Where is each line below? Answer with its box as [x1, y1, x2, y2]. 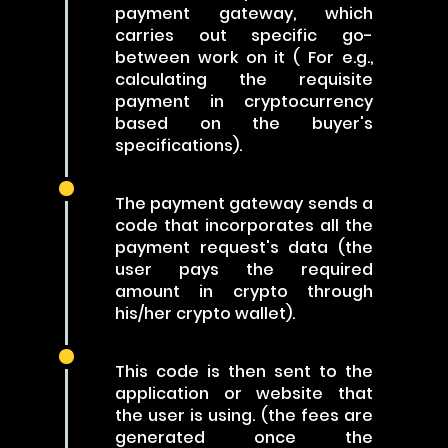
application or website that [115, 382, 373, 405]
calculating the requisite [115, 68, 373, 91]
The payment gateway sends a [115, 192, 373, 215]
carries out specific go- [115, 24, 373, 47]
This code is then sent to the [115, 360, 373, 383]
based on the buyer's [115, 112, 373, 135]
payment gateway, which [115, 2, 373, 25]
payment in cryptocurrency [115, 90, 373, 113]
